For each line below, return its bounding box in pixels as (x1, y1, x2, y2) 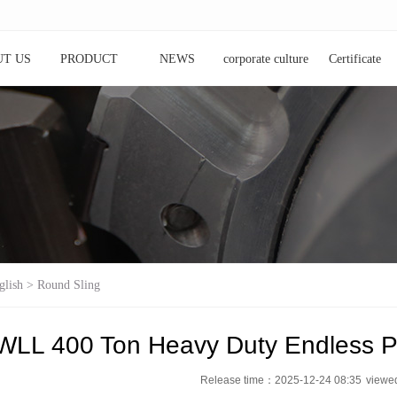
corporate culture (223, 52, 308, 66)
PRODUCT (59, 52, 118, 66)
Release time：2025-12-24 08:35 (199, 374, 362, 386)
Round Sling (37, 278, 100, 292)
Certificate (328, 52, 381, 66)
